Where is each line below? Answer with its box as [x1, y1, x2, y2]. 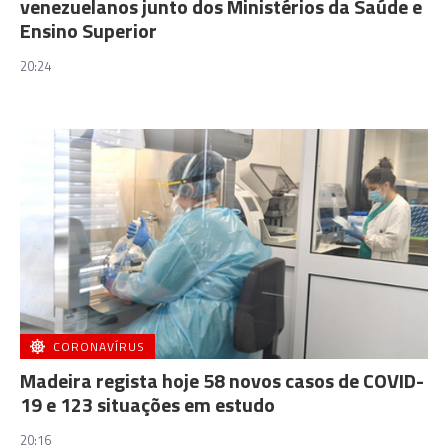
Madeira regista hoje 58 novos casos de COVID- [20, 364, 424, 396]
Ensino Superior [20, 15, 157, 46]
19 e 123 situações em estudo [20, 388, 275, 420]
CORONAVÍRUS [53, 336, 145, 356]
